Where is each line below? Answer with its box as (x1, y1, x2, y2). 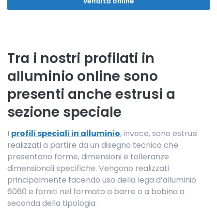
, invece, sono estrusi (120, 128, 198, 139)
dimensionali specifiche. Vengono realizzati (7, 163, 169, 174)
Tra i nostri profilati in (7, 49, 155, 68)
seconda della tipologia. (7, 198, 97, 209)
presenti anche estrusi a (7, 85, 175, 104)
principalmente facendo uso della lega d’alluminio (7, 174, 196, 186)
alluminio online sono (7, 67, 158, 86)
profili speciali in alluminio (11, 128, 120, 139)
